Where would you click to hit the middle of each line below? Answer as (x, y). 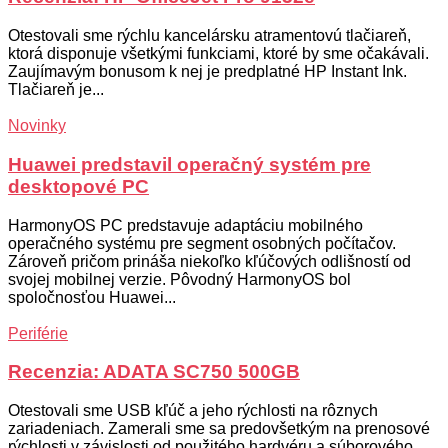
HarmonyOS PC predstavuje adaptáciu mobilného (185, 225)
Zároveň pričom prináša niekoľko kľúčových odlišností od (209, 261)
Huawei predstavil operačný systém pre (189, 164)
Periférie (38, 333)
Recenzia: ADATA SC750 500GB (154, 372)
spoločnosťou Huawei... (92, 297)
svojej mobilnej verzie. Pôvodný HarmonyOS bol (179, 279)
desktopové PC (78, 186)
